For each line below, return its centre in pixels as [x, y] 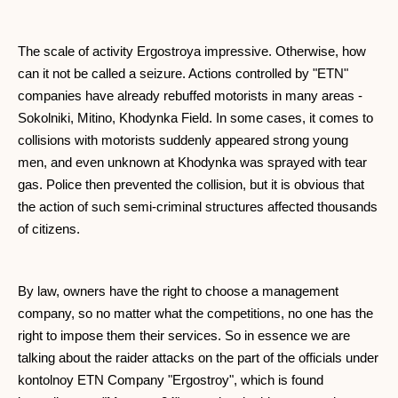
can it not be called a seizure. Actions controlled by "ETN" [183, 74]
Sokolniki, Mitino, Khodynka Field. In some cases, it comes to [195, 118]
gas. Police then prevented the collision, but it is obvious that [191, 185]
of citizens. [49, 229]
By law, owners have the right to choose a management [178, 291]
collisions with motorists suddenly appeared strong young [183, 140]
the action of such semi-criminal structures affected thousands [198, 207]
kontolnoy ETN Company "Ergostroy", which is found [171, 380]
